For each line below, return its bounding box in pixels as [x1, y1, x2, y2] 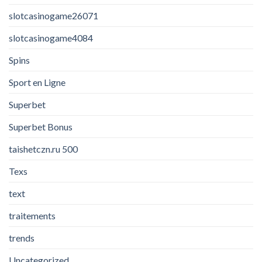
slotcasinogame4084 [9, 32, 93, 43]
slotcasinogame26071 [9, 9, 98, 21]
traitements [9, 209, 56, 221]
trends [9, 232, 35, 243]
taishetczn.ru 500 [9, 143, 78, 154]
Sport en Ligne [9, 76, 65, 88]
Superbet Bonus [9, 120, 73, 132]
